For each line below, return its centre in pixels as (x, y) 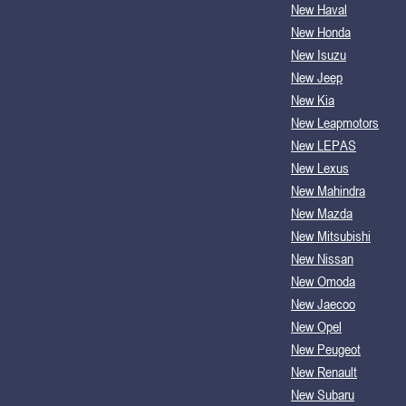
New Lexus (320, 167)
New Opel (316, 326)
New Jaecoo (323, 303)
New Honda (321, 31)
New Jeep (317, 77)
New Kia (313, 99)
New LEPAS (324, 145)
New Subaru (323, 394)
